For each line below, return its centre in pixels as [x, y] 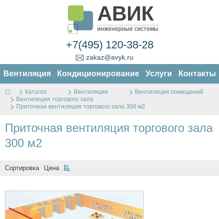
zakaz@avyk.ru [109, 57]
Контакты [197, 74]
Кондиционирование [98, 74]
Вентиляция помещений [169, 92]
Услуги [159, 74]
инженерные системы [128, 29]
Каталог [36, 92]
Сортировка [22, 168]
